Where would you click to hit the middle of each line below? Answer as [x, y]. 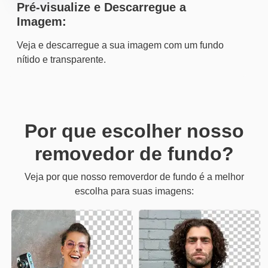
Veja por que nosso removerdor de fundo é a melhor [134, 177]
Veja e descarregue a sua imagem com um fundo [120, 45]
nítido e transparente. [61, 60]
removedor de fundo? [134, 154]
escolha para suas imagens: [134, 191]
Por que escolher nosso [134, 131]
